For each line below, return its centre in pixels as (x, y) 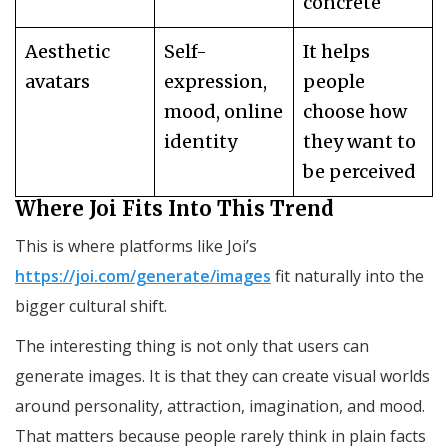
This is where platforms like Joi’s (136, 246)
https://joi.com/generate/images (143, 276)
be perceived (359, 172)
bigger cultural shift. (91, 306)
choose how (355, 112)
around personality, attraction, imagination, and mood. (220, 406)
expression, (215, 82)
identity (200, 142)
